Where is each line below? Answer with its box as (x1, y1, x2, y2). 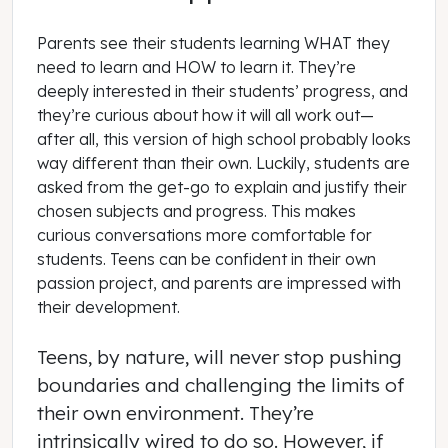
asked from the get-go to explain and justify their (37, 177, 407, 198)
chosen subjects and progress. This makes (37, 201, 356, 222)
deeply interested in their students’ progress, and (37, 81, 408, 102)
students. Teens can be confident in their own (37, 249, 376, 270)
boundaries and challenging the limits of (37, 373, 404, 398)
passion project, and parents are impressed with (37, 273, 401, 294)
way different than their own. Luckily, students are (37, 153, 410, 174)
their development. (37, 297, 180, 318)
